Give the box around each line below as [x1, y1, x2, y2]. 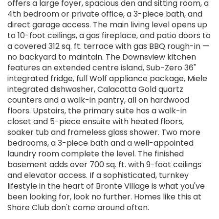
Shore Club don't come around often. [7, 202, 149, 214]
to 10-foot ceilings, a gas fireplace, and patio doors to [7, 30, 211, 42]
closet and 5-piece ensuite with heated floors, [7, 116, 184, 128]
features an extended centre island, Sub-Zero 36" [7, 62, 196, 74]
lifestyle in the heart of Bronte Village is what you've [7, 180, 205, 192]
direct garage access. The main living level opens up [7, 19, 207, 31]
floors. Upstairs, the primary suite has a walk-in [7, 105, 187, 117]
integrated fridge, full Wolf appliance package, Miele [7, 73, 207, 85]
